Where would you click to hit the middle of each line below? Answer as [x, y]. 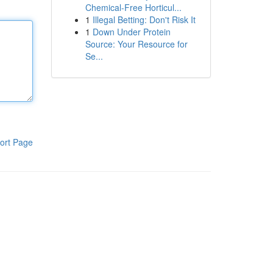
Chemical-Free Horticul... [133, 7]
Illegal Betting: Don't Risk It [144, 19]
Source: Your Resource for [136, 44]
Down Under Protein [131, 32]
